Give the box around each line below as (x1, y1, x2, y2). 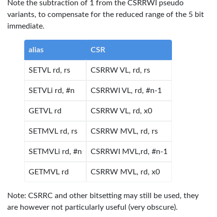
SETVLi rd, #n (29, 87, 75, 94)
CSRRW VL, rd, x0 (91, 107, 152, 115)
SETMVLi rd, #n (29, 148, 82, 155)
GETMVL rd (29, 168, 69, 176)
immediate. (7, 22, 45, 30)
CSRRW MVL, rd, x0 (91, 168, 160, 176)
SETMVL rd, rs (29, 127, 77, 135)
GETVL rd (29, 107, 62, 115)
